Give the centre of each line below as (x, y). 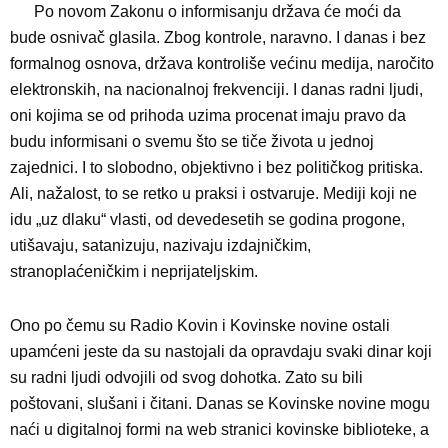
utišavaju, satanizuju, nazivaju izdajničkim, (160, 246)
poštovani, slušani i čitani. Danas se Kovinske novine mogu (220, 404)
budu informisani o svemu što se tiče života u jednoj (192, 142)
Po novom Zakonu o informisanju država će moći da (217, 12)
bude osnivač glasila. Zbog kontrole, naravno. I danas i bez (218, 38)
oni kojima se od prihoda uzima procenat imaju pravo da (208, 116)
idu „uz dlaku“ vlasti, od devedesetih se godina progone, (207, 220)
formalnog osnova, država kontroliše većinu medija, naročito (222, 64)
